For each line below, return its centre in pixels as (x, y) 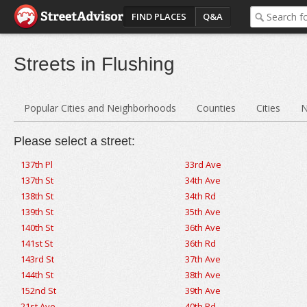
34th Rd (200, 196)
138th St (37, 196)
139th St (37, 212)
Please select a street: (74, 141)
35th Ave (202, 212)
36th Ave (202, 228)
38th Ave (202, 275)
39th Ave (202, 291)
